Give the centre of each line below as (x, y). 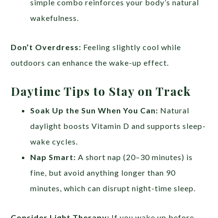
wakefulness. (55, 18)
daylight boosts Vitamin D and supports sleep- (118, 126)
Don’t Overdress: (46, 47)
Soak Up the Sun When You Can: (94, 110)
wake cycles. (54, 142)
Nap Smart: (53, 157)
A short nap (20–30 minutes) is (135, 157)
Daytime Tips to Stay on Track (101, 91)
